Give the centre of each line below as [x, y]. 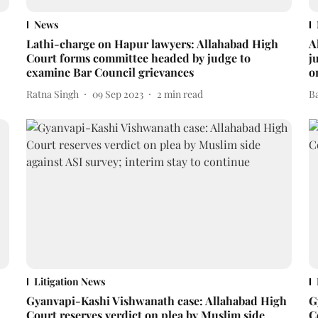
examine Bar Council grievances [110, 72]
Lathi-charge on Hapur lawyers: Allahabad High [152, 44]
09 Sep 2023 [117, 94]
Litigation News [69, 282]
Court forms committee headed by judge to [138, 58]
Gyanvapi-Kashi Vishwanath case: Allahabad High [156, 301]
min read [183, 94]
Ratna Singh [52, 94]
